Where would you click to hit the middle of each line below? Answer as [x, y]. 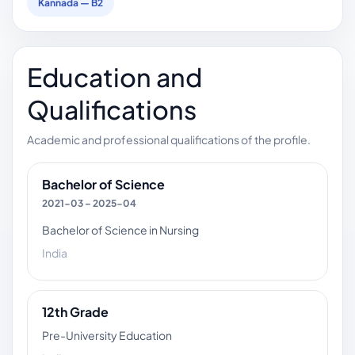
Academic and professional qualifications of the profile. [169, 139]
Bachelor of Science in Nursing [120, 229]
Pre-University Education [107, 335]
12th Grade [75, 311]
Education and [115, 76]
